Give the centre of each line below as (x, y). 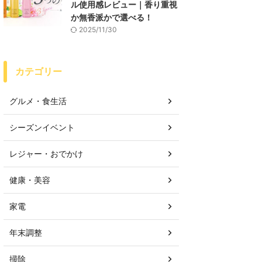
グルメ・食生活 (38, 101)
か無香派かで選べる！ (112, 17)
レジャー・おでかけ (46, 154)
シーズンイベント (42, 127)
